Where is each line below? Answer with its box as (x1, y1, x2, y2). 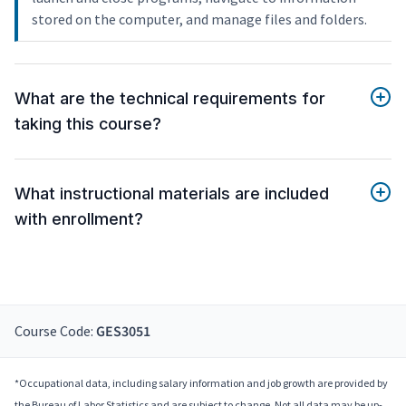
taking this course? (14, 114, 161, 134)
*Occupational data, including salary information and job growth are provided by (14, 376, 388, 391)
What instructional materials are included (14, 184, 329, 204)
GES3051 (96, 322, 150, 343)
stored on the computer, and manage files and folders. (32, 10, 367, 29)
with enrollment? (14, 209, 143, 229)
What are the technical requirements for (14, 89, 325, 109)
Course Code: (14, 322, 96, 341)
